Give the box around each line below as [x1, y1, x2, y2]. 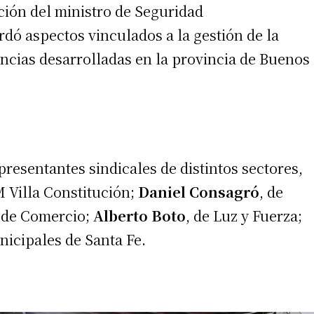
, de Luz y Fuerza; [186, 205, 302, 226]
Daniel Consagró [138, 181, 259, 202]
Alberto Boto [93, 205, 186, 226]
